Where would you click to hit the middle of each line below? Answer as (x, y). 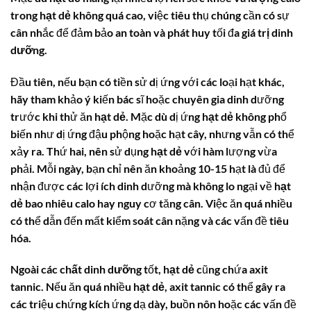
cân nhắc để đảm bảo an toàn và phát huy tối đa (126, 32)
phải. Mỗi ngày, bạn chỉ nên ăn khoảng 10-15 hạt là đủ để (148, 168)
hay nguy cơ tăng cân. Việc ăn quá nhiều (194, 203)
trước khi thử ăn (52, 116)
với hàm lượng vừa (229, 151)
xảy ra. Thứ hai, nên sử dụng (81, 151)
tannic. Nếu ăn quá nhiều (72, 287)
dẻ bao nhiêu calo (53, 203)
